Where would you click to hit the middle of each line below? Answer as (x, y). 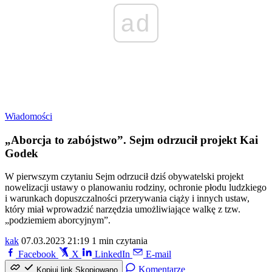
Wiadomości (29, 116)
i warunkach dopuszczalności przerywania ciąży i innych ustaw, (127, 199)
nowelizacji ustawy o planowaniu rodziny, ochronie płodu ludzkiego (136, 188)
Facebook (37, 254)
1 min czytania (120, 241)
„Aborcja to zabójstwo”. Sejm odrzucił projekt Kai (131, 140)
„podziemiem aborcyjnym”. (58, 220)
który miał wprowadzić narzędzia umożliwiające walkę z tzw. (123, 209)
